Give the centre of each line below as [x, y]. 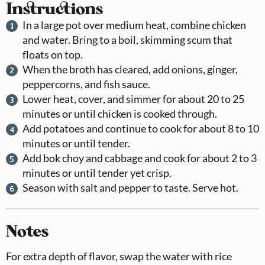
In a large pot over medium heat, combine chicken [134, 25]
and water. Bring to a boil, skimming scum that [127, 39]
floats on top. [53, 54]
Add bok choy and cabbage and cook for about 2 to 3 [140, 158]
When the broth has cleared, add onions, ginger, [130, 69]
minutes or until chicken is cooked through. [120, 113]
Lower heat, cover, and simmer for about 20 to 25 [133, 98]
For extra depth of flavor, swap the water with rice [119, 256]
